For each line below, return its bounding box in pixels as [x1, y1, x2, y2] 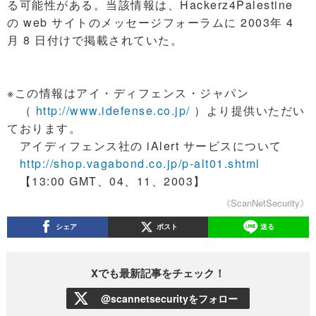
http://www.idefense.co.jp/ [35, 102, 190, 119]
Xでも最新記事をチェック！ [91, 265, 225, 281]
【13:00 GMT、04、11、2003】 [7, 173, 206, 189]
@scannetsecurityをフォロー [101, 291, 238, 305]
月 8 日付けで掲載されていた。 [7, 32, 183, 48]
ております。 [7, 120, 81, 136]
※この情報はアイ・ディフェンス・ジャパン [7, 85, 249, 101]
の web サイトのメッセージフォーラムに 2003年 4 [7, 14, 294, 30]
